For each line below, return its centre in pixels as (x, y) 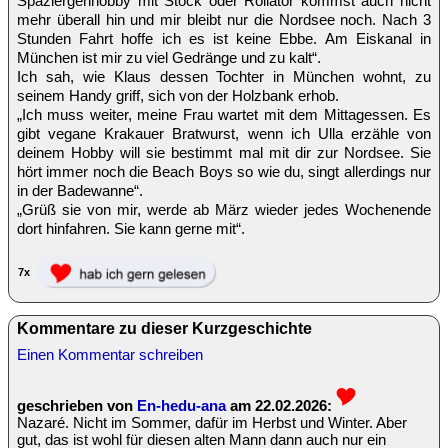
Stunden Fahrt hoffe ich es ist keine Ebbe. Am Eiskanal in (224, 38)
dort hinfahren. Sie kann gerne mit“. (131, 228)
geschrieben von (77, 405)
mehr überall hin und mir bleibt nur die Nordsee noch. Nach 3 (224, 19)
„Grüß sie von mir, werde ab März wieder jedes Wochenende (224, 209)
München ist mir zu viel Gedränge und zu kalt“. (169, 57)
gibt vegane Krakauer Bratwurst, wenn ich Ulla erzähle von (224, 133)
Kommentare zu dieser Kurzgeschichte (164, 328)
